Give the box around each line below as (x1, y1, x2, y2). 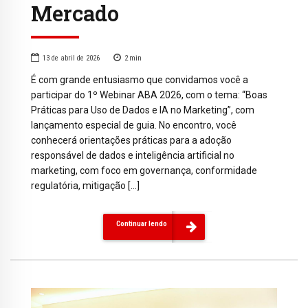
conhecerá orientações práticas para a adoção (31, 134, 232, 146)
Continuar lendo (116, 219, 167, 228)
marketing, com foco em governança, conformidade (31, 164, 257, 176)
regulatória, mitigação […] (31, 179, 140, 191)
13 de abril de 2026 (43, 53, 100, 63)
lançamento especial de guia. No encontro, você (31, 119, 236, 131)
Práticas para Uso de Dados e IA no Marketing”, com (31, 104, 254, 115)
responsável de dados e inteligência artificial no (31, 149, 234, 161)
